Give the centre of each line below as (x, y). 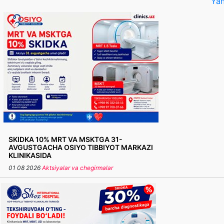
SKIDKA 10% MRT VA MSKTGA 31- (65, 139)
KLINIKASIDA (30, 155)
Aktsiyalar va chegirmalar (77, 168)
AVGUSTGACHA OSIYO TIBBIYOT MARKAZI (81, 147)
